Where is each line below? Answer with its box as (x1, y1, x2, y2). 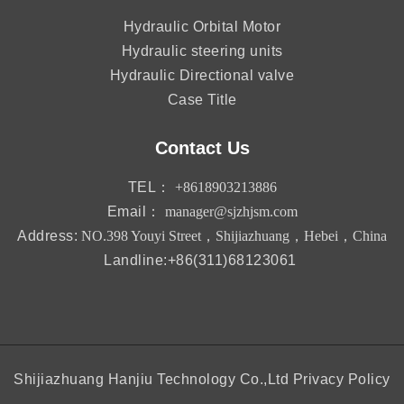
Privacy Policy (292, 372, 390, 388)
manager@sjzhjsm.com (164, 204, 298, 220)
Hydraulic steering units (121, 43, 283, 60)
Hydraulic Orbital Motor (123, 19, 281, 35)
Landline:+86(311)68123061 (104, 252, 297, 269)
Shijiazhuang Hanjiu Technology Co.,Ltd (14, 372, 289, 388)
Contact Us (154, 138, 250, 159)
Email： (106, 204, 161, 220)
